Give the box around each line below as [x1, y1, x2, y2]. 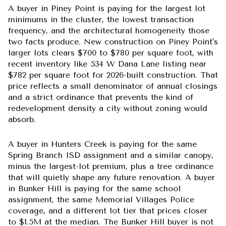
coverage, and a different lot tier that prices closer [8, 205, 207, 215]
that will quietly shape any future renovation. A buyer [8, 172, 215, 182]
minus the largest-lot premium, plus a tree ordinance [8, 161, 213, 171]
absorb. [8, 114, 36, 124]
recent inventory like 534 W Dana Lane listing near [8, 59, 206, 69]
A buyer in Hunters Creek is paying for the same [8, 139, 197, 149]
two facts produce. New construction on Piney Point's [8, 36, 218, 46]
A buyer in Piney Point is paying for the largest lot [8, 3, 205, 13]
